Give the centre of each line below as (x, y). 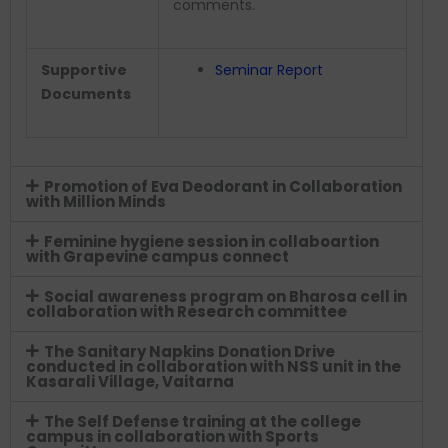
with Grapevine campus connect (157, 257)
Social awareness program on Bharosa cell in (225, 297)
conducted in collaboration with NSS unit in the (213, 367)
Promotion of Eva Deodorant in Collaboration (222, 187)
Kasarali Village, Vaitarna (130, 382)
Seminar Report (269, 70)
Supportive (84, 70)
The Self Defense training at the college (202, 422)
